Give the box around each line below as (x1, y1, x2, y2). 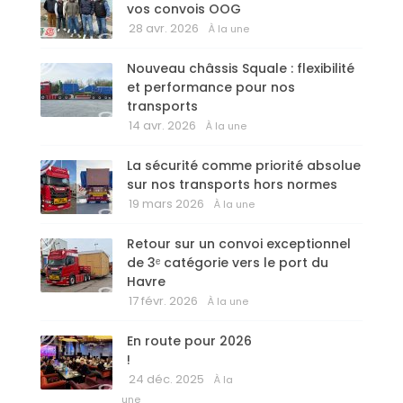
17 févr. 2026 (129, 292, 198, 310)
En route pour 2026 (127, 332, 252, 351)
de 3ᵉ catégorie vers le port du (127, 254, 328, 273)
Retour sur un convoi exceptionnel (127, 235, 351, 254)
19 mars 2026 (129, 195, 204, 213)
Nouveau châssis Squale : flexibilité (127, 59, 354, 78)
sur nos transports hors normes (127, 175, 337, 194)
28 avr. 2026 (129, 20, 199, 38)
